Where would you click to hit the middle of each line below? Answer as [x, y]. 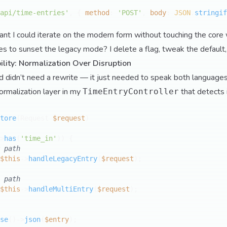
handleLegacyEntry [63, 159]
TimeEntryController [131, 91]
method [97, 13]
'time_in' [39, 138]
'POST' [130, 13]
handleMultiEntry [61, 189]
